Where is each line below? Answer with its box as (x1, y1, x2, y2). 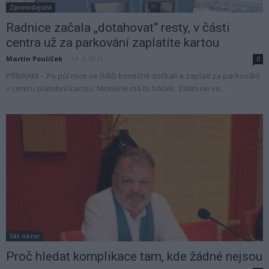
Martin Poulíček (6, 54, 62, 64)
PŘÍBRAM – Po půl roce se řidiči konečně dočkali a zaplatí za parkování (6, 70, 260, 82)
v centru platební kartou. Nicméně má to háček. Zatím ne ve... (6, 83, 226, 94)
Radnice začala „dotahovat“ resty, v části (6, 20, 230, 35)
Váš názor (10, 231, 40, 240)
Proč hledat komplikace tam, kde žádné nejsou (6, 249, 262, 264)
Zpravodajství (10, 3, 52, 12)
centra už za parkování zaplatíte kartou (6, 35, 219, 50)
